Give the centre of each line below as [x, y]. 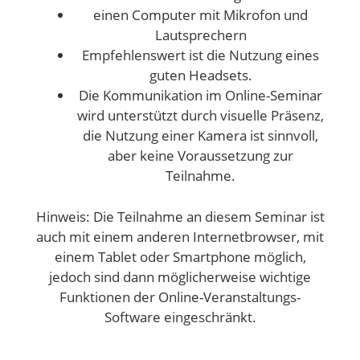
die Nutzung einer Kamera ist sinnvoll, [200, 135]
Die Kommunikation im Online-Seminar [200, 95]
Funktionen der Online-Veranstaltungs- [180, 297]
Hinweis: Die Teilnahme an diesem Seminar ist [180, 216]
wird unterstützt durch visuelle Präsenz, [200, 115]
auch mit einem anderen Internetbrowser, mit [180, 236]
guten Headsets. [200, 75]
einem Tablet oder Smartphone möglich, [180, 256]
